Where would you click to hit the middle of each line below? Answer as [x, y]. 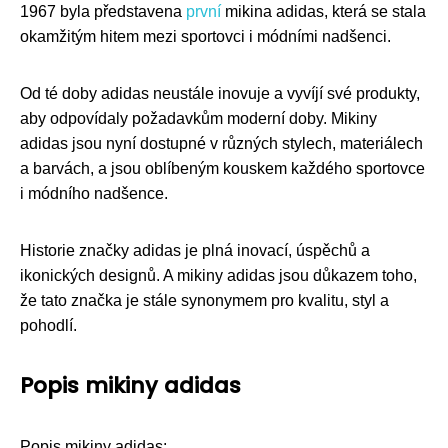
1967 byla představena [103, 11]
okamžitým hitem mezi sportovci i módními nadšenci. [205, 36]
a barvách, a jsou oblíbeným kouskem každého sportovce [222, 168]
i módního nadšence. [94, 193]
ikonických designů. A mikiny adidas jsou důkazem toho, [218, 275]
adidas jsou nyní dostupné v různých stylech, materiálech [221, 143]
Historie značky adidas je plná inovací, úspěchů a [195, 250]
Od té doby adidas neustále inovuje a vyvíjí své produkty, [220, 93]
